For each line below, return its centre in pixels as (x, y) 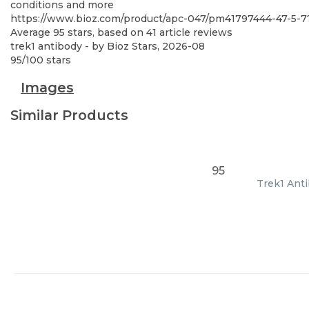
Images (47, 88)
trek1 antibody (46, 46)
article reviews (195, 32)
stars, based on (106, 32)
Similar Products (69, 115)
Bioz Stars (132, 46)
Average (32, 32)
